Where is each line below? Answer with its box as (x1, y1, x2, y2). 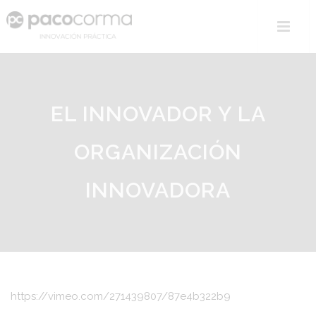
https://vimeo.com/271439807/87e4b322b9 (11, 290, 231, 303)
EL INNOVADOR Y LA (50, 102, 266, 126)
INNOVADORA (85, 178, 231, 202)
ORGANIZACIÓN (74, 140, 242, 164)
